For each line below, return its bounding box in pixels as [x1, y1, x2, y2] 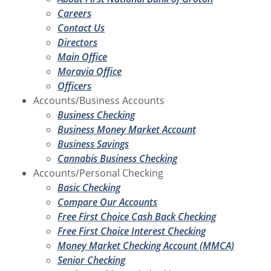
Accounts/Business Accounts [33, 93, 165, 107]
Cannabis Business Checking [57, 151, 177, 165]
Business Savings [57, 137, 129, 151]
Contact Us [57, 21, 105, 34]
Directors [57, 35, 97, 49]
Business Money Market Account [57, 122, 196, 136]
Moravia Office [57, 64, 122, 78]
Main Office [57, 50, 107, 64]
